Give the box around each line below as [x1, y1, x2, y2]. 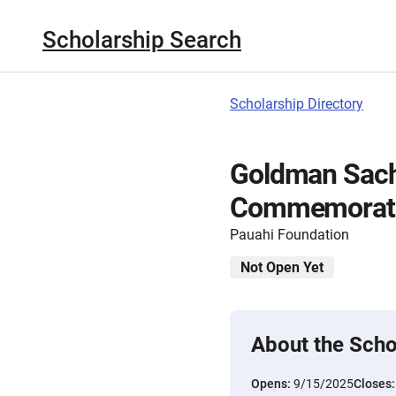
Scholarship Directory [230, 95, 363, 112]
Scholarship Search [42, 26, 241, 53]
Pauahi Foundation [230, 226, 349, 243]
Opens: [251, 377, 293, 391]
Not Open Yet [240, 259, 324, 276]
